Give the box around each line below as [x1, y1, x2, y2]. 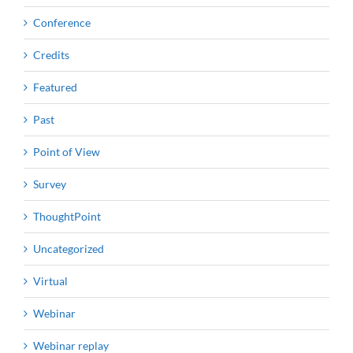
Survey [33, 177, 66, 191]
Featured [33, 80, 77, 95]
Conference [33, 16, 91, 30]
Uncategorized [33, 242, 104, 256]
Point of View [33, 145, 100, 159]
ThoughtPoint [33, 210, 101, 224]
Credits [33, 48, 69, 62]
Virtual [33, 274, 68, 288]
